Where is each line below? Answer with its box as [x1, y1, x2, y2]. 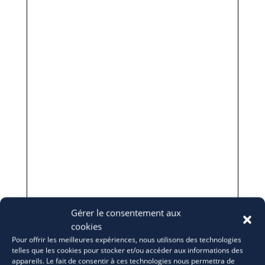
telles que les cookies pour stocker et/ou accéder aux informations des [12, 245, 243, 256]
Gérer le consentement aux [71, 206, 181, 219]
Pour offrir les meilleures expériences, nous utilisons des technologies [12, 234, 241, 245]
